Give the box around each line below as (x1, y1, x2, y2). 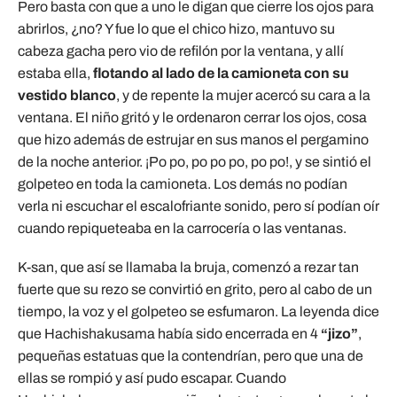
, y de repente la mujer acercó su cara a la (116, 87, 370, 103)
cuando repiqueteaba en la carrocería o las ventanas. (18, 220, 346, 236)
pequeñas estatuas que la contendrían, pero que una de (18, 347, 363, 363)
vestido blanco (18, 87, 116, 103)
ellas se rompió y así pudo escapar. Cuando (18, 370, 286, 385)
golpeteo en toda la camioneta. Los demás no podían (18, 175, 347, 191)
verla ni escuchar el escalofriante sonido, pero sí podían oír (18, 198, 379, 214)
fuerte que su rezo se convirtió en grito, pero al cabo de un (18, 281, 372, 297)
